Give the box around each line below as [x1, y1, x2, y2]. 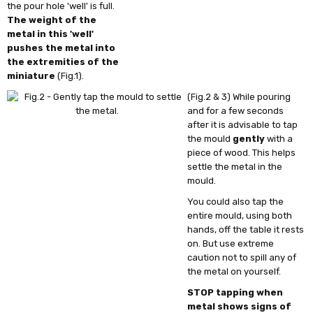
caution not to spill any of [187, 252, 297, 263]
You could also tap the [187, 196, 284, 207]
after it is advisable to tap [187, 119, 298, 130]
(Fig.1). [55, 70, 85, 81]
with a [265, 133, 293, 144]
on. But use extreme [187, 238, 275, 249]
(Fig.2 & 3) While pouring [187, 91, 291, 102]
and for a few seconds [187, 105, 284, 116]
